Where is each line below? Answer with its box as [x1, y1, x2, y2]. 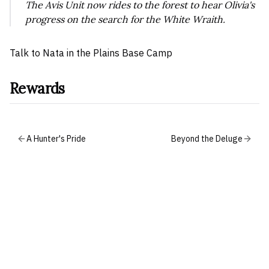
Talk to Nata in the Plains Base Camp [10, 47, 172, 59]
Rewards [10, 79, 65, 98]
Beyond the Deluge [171, 133, 243, 144]
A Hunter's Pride [26, 133, 86, 144]
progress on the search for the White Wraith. [25, 13, 225, 25]
